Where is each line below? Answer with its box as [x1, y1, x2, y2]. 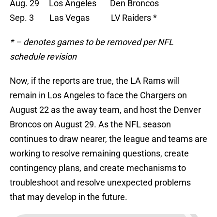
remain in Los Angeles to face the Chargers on [10, 90, 187, 101]
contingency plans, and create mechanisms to [10, 163, 186, 173]
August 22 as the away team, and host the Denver [10, 105, 201, 115]
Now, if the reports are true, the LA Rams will [10, 76, 180, 86]
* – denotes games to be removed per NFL [10, 37, 173, 47]
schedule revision [10, 51, 77, 62]
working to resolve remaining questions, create [10, 148, 189, 159]
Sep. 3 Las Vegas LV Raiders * [10, 13, 157, 23]
